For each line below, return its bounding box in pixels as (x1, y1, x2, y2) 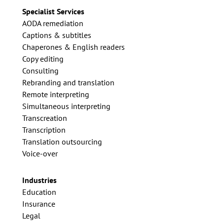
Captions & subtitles (22, 30, 91, 40)
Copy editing (22, 54, 64, 64)
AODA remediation (22, 18, 83, 29)
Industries (22, 175, 57, 185)
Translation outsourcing (22, 137, 102, 147)
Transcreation (22, 113, 67, 123)
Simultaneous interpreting (22, 101, 110, 111)
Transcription (22, 125, 66, 135)
